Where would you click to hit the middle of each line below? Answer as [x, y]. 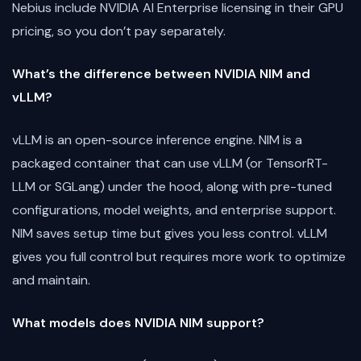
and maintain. [51, 280]
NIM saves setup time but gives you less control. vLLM [170, 233]
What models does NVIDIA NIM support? [138, 322]
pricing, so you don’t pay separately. [119, 31]
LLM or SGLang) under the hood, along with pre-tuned [172, 186]
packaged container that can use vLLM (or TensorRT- [170, 163]
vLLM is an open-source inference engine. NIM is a [157, 139]
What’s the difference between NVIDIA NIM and [161, 73]
